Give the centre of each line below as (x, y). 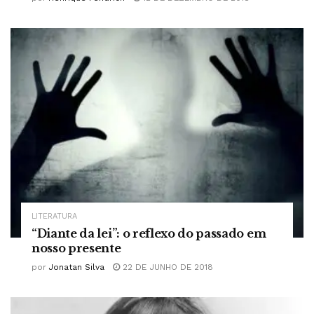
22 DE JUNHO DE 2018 (166, 267)
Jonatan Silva (76, 267)
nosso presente (76, 248)
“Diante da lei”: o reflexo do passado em (149, 233)
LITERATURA (54, 216)
